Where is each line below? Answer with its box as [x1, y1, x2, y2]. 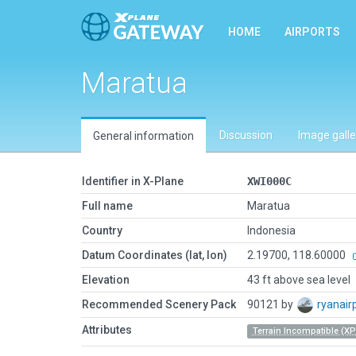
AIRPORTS [284, 25, 340, 38]
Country [82, 224, 122, 237]
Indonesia [247, 224, 296, 237]
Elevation [82, 273, 130, 286]
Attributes [82, 323, 132, 336]
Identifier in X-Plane [82, 175, 184, 188]
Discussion [219, 129, 273, 141]
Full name [82, 199, 133, 212]
